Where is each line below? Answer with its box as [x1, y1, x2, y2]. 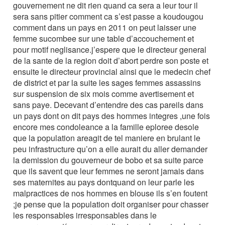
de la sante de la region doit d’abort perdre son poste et [13, 55, 209, 66]
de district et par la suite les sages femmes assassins [13, 77, 201, 88]
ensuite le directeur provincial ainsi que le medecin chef [13, 66, 211, 77]
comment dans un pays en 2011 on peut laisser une [13, 22, 197, 33]
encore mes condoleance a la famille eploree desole [13, 121, 199, 133]
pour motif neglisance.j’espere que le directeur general [13, 44, 207, 55]
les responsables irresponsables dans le [13, 209, 157, 221]
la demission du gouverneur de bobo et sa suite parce [13, 154, 204, 166]
